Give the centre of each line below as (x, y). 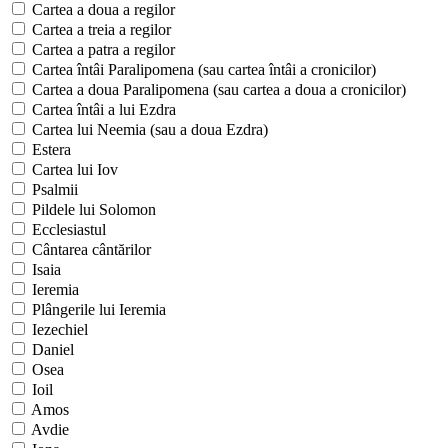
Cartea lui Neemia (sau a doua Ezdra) (148, 129)
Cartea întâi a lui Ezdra (102, 109)
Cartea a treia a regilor (99, 29)
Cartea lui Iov (73, 169)
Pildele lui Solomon (92, 209)
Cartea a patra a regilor (101, 49)
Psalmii (53, 189)
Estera (49, 149)
